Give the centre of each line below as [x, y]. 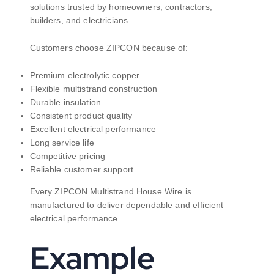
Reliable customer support [82, 169]
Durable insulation [65, 102]
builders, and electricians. [80, 20]
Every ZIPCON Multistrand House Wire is [110, 191]
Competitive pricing [68, 156]
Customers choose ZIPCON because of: [109, 47]
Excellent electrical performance [93, 129]
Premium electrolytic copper [85, 75]
